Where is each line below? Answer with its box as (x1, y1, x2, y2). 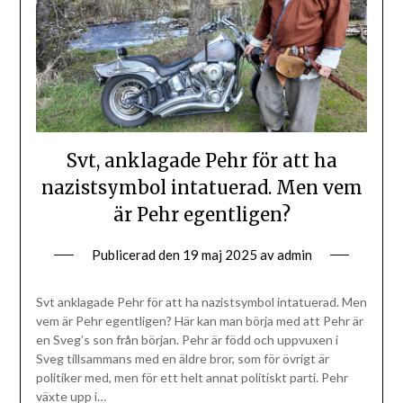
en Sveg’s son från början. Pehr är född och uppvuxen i (35, 332, 338, 348)
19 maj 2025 (182, 246, 257, 264)
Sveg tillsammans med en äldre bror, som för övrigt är (35, 351, 329, 367)
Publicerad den (91, 246, 183, 264)
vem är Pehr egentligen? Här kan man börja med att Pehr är (35, 313, 363, 329)
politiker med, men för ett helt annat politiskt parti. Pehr (35, 370, 348, 386)
